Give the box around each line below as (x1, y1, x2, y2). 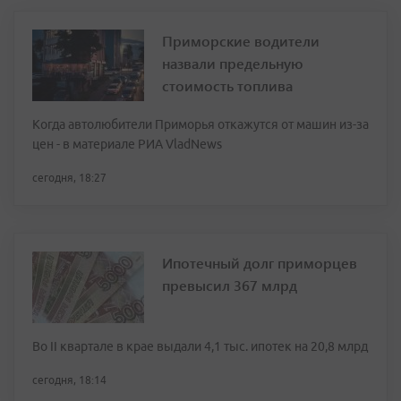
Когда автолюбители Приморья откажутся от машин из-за (32, 117, 369, 132)
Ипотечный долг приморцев (162, 253, 357, 273)
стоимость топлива (162, 76, 293, 96)
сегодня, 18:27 (32, 172, 107, 184)
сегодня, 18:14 (32, 374, 107, 387)
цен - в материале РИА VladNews (32, 137, 222, 152)
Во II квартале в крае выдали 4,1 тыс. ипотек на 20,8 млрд (32, 339, 368, 354)
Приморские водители (162, 31, 320, 51)
